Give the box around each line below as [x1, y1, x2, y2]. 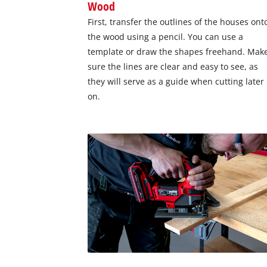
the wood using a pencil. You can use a [88, 30, 244, 42]
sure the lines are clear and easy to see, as [88, 60, 259, 72]
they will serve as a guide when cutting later [88, 75, 265, 87]
